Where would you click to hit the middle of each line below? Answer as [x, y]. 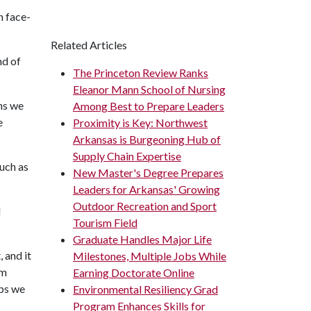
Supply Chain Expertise [127, 156]
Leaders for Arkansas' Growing [146, 189]
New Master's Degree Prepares [148, 173]
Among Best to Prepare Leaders [149, 106]
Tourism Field [105, 222]
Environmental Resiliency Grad [145, 289]
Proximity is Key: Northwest [140, 123]
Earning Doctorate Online [134, 272]
